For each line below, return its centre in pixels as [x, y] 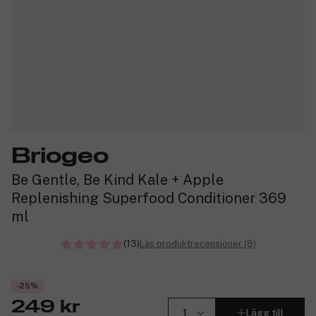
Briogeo [60, 156]
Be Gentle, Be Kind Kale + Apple [117, 180]
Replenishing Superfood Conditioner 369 [149, 198]
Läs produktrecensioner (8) [198, 243]
